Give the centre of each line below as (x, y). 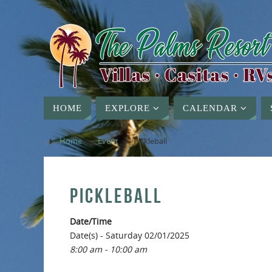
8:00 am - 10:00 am (108, 249)
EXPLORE (127, 108)
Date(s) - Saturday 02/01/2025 (130, 235)
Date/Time (91, 221)
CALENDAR (210, 108)
